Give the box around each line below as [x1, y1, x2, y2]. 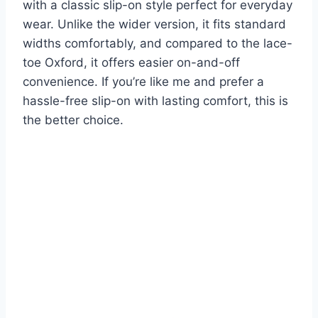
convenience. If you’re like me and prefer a [23, 75, 264, 89]
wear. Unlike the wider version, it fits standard [23, 17, 286, 32]
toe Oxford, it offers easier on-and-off [23, 55, 240, 70]
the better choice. [23, 113, 124, 128]
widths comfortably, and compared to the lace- [23, 36, 292, 51]
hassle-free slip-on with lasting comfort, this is [23, 94, 288, 109]
